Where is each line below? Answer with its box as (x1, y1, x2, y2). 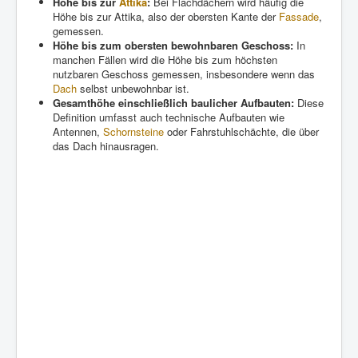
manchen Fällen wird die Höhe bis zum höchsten (53, 51, 277, 67)
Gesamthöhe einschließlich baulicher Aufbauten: (53, 94, 294, 110)
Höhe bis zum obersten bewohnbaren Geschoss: (53, 37, 293, 53)
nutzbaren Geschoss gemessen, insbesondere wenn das (53, 66, 315, 82)
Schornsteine (103, 123, 164, 139)
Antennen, (53, 123, 103, 139)
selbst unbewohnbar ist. (77, 80, 189, 96)
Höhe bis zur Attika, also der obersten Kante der (53, 8, 279, 24)
